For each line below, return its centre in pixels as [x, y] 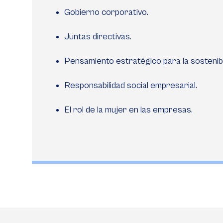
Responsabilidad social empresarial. [131, 85]
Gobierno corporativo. [106, 12]
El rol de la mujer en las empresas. [129, 110]
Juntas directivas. [98, 37]
